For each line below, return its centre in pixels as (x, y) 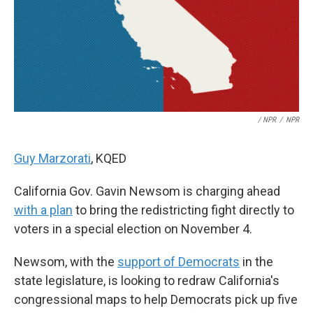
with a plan (43, 210)
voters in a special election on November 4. (133, 229)
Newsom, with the (66, 262)
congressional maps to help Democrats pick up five (156, 299)
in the (256, 262)
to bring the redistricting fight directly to (183, 210)
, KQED (109, 158)
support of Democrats (179, 262)
